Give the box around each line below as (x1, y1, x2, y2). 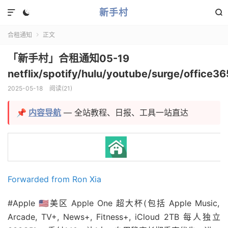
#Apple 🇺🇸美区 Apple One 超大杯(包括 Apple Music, (8, 198, 220, 208)
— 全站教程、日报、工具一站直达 (61, 107, 188, 118)
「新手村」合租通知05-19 (8, 52, 129, 65)
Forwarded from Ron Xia (8, 174, 101, 184)
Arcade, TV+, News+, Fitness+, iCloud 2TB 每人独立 (8, 212, 220, 222)
